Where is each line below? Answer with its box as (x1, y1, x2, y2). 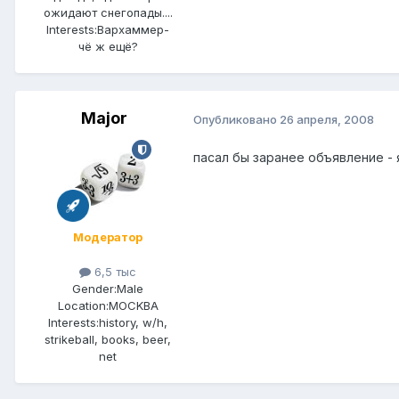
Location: (57, 298, 109, 313)
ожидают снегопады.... (43, 5, 173, 20)
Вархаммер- (97, 22, 169, 37)
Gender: (72, 281, 117, 297)
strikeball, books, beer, (45, 332, 171, 347)
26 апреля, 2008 (280, 111, 374, 126)
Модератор (73, 230, 142, 245)
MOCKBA (108, 298, 159, 313)
